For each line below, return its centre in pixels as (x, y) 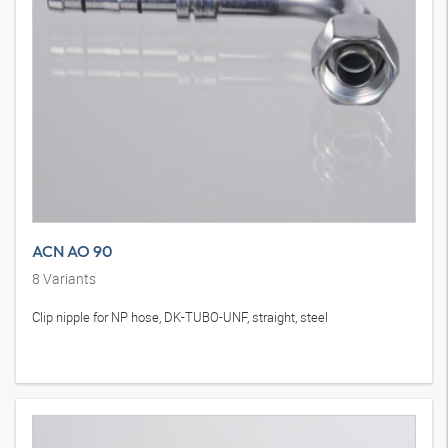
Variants (68, 279)
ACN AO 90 (72, 251)
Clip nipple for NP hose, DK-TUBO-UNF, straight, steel (180, 317)
